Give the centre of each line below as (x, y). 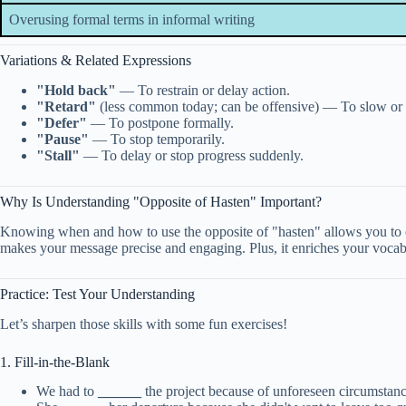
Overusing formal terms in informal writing (132, 20)
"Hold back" (76, 90)
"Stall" (58, 155)
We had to (67, 391)
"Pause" (63, 139)
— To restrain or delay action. (203, 90)
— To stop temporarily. (157, 139)
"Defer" (62, 122)
